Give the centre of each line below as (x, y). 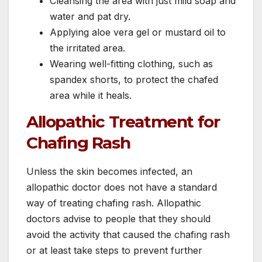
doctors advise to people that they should (118, 218)
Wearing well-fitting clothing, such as (131, 64)
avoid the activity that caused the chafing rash (128, 234)
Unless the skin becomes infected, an (109, 171)
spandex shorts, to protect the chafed (134, 80)
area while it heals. (91, 96)
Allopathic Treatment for (123, 121)
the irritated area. (87, 48)
